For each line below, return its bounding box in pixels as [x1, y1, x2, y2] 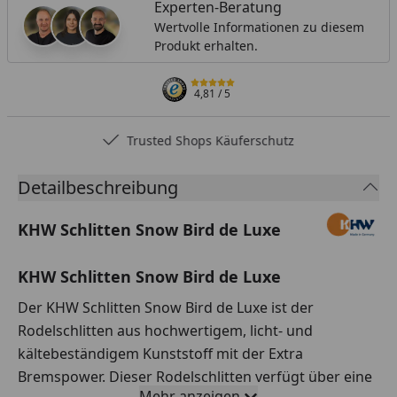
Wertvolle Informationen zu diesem [153, 18, 364, 35]
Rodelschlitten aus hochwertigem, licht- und [18, 320, 313, 340]
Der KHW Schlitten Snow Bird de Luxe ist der [18, 297, 314, 317]
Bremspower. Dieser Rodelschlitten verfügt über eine [18, 366, 372, 386]
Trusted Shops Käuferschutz [127, 131, 295, 149]
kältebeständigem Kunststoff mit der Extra [18, 343, 303, 363]
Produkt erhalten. [153, 36, 258, 54]
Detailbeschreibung [18, 175, 178, 199]
